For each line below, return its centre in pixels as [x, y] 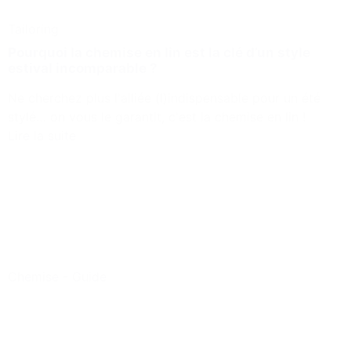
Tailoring [33, 29]
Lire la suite [42, 136]
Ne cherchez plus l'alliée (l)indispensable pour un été [164, 98]
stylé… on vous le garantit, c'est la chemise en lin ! [157, 117]
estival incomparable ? [83, 69]
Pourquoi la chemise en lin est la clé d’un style [159, 53]
